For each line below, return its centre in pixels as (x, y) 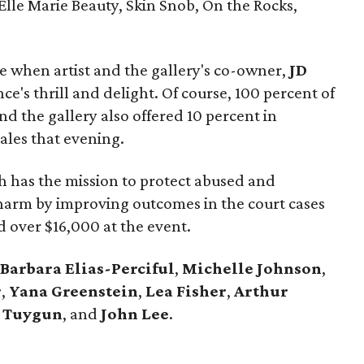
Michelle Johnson (250, 268)
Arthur (260, 291)
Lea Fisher (184, 291)
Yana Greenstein (74, 291)
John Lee (133, 314)
